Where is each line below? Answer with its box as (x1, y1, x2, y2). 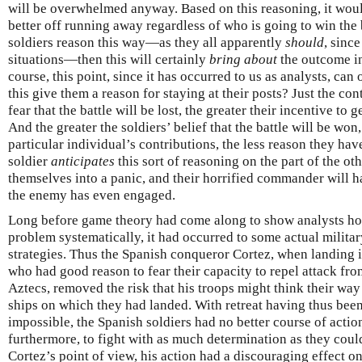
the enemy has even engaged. (8, 187, 175, 204)
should (285, 35, 324, 51)
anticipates (51, 154, 115, 170)
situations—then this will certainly (8, 52, 209, 68)
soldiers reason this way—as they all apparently (8, 35, 285, 51)
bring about (209, 52, 277, 68)
